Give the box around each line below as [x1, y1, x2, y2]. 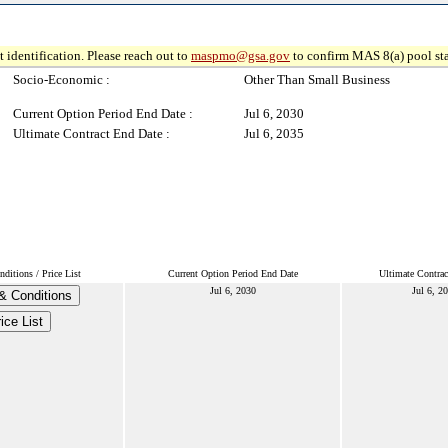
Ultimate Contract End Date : [13, 126, 170, 141]
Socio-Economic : [13, 72, 110, 87]
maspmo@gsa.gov [191, 48, 290, 63]
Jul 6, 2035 [244, 126, 304, 141]
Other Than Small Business [244, 72, 390, 87]
